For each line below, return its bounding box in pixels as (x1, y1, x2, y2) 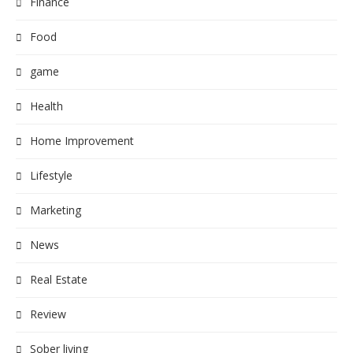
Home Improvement (30, 132, 134, 148)
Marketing (30, 202, 81, 217)
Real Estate (30, 271, 87, 287)
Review (30, 306, 66, 321)
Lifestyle (30, 167, 72, 183)
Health (30, 98, 63, 113)
